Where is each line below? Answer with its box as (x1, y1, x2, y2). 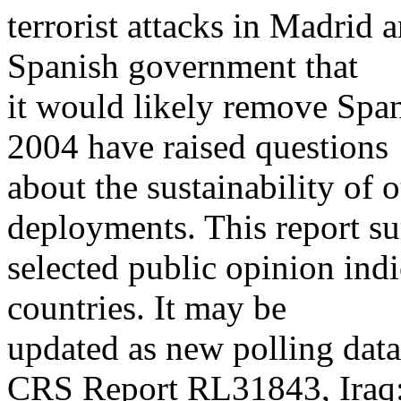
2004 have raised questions (7, 127, 388, 166)
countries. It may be (7, 288, 286, 328)
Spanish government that (7, 47, 358, 86)
